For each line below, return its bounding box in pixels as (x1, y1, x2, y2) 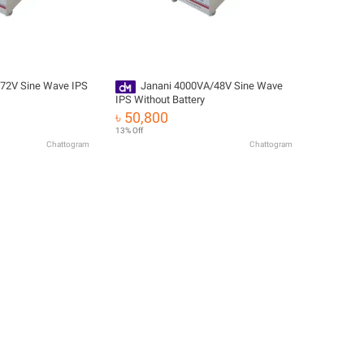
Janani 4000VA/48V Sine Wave (140, 80, 283, 92)
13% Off (115, 126, 143, 135)
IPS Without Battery (115, 93, 205, 106)
